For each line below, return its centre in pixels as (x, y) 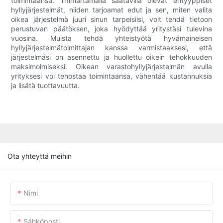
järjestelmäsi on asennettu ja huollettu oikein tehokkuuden (111, 57)
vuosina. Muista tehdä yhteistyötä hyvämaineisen (111, 38)
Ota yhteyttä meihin (40, 156)
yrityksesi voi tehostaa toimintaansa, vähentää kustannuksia (111, 76)
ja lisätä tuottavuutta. (46, 86)
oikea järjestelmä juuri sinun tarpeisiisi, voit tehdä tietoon (111, 19)
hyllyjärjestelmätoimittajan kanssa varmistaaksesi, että (111, 48)
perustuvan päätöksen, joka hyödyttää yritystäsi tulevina (111, 29)
